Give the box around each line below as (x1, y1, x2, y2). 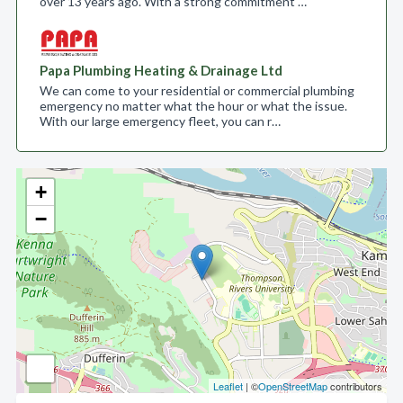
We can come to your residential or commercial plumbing (40, 83, 354, 98)
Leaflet (213, 379, 243, 393)
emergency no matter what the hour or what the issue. (40, 98, 347, 113)
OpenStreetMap (258, 379, 327, 393)
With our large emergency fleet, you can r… (40, 113, 281, 129)
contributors (327, 379, 382, 393)
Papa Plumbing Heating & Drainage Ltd (40, 62, 282, 78)
